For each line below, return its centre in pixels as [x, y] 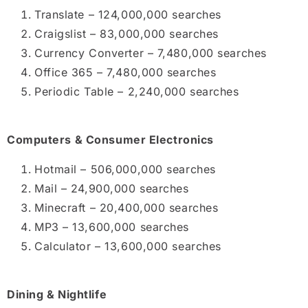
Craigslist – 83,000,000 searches [126, 33]
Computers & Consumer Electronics [110, 140]
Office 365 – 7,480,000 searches [125, 72]
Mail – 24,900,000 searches [112, 188]
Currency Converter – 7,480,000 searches [151, 53]
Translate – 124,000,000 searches [128, 14]
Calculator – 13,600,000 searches [128, 246]
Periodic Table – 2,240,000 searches [137, 91]
